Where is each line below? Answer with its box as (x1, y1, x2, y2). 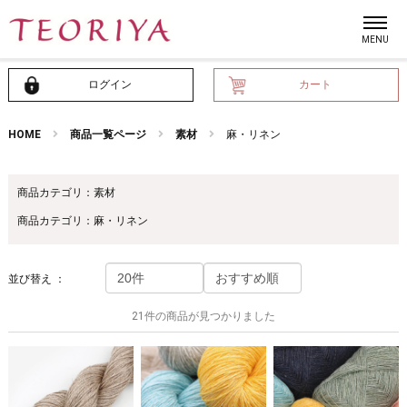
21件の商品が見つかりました (131, 310, 275, 323)
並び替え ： (7, 273, 65, 285)
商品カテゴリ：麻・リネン (16, 214, 148, 227)
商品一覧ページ (69, 128, 146, 141)
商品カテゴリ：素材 (16, 186, 115, 199)
